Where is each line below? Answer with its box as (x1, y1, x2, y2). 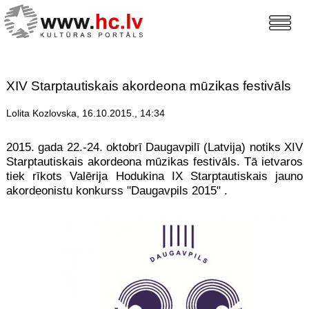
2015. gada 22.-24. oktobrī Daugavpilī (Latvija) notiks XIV (6, 141, 303, 154)
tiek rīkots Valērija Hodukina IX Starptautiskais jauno (6, 170, 303, 183)
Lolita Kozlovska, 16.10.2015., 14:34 (6, 108, 165, 119)
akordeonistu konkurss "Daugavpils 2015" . (6, 184, 228, 198)
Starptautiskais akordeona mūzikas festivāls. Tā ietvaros (6, 155, 303, 169)
